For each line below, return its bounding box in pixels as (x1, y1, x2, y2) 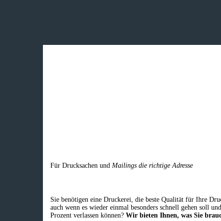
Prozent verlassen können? (50, 211, 126, 219)
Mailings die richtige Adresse (112, 162, 193, 170)
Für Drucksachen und (50, 162, 112, 170)
